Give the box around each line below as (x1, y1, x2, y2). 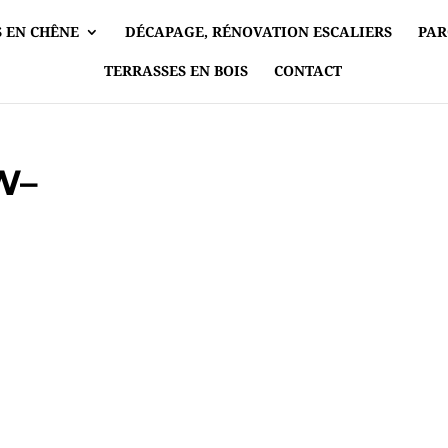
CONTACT (274, 61, 342, 80)
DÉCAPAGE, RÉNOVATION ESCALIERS (125, 22, 392, 41)
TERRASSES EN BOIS (104, 61, 248, 80)
